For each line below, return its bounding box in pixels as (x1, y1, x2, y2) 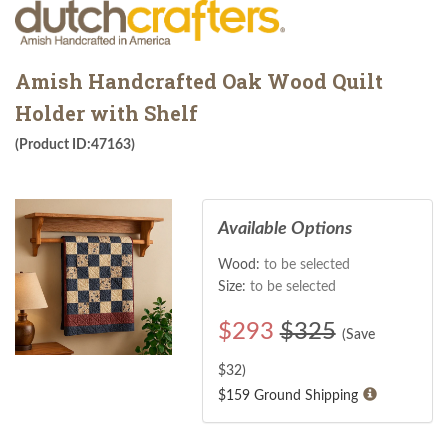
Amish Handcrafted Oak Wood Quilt (15, 67, 383, 94)
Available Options (217, 219, 352, 238)
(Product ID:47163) (15, 137, 135, 152)
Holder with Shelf (15, 99, 198, 126)
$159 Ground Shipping (217, 389, 358, 403)
